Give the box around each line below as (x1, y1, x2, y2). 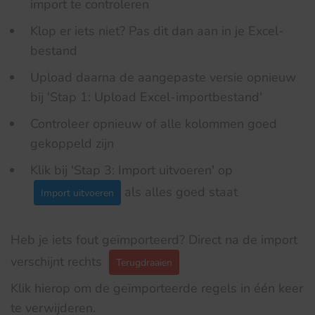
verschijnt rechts (11, 252, 105, 270)
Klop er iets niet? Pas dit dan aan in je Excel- (30, 22, 284, 39)
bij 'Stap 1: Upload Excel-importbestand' (30, 89, 262, 105)
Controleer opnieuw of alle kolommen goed (30, 115, 277, 132)
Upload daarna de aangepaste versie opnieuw (30, 69, 296, 86)
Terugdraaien (116, 255, 172, 269)
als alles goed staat (121, 183, 238, 200)
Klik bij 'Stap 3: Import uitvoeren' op (30, 162, 233, 179)
